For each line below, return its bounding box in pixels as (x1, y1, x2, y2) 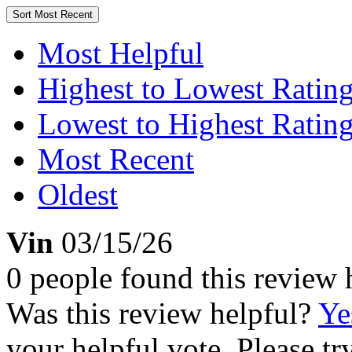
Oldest (38, 178, 118, 211)
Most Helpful (38, 36, 203, 70)
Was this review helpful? (6, 296, 318, 330)
